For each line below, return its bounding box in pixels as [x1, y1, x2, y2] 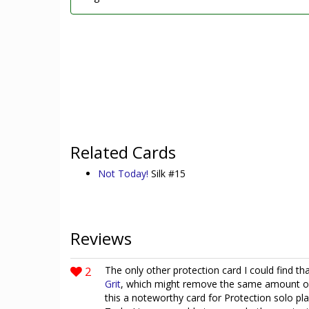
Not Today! [98, 167, 151, 180]
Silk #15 [151, 167, 186, 180]
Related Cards [70, 141, 176, 163]
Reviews [70, 227, 132, 250]
